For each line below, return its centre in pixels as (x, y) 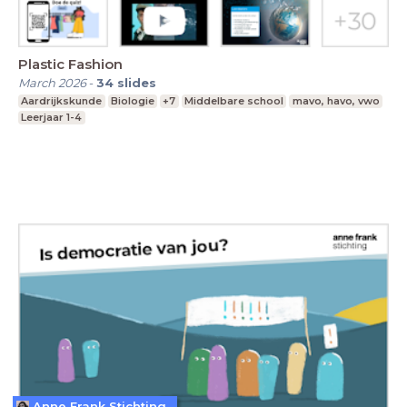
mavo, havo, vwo (336, 100)
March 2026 (52, 82)
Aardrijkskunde (62, 100)
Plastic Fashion (70, 64)
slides (137, 82)
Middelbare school (234, 100)
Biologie (132, 100)
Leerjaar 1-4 (52, 117)
